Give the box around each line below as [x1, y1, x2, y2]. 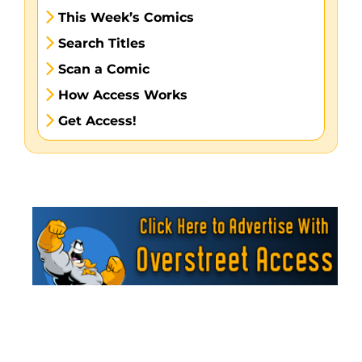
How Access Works [57, 86, 187, 103]
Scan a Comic [57, 61, 149, 77]
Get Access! [57, 112, 137, 128]
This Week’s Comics [57, 9, 194, 25]
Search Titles [57, 35, 145, 51]
